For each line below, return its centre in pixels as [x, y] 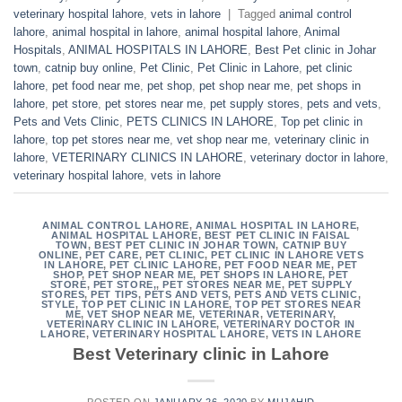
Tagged [258, 14]
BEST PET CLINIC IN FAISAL [277, 235]
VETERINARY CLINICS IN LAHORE [148, 158]
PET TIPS [114, 294]
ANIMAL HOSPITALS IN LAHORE [158, 50]
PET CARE [112, 254]
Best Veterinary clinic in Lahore [201, 354]
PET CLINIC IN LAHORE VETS [288, 254]
